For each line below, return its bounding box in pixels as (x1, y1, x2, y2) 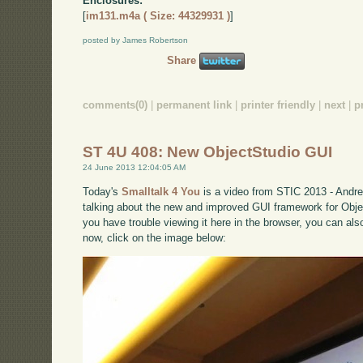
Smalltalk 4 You (122, 185, 201, 198)
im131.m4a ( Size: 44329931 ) (86, 10, 231, 23)
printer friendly (241, 98, 316, 111)
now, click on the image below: (83, 231, 227, 244)
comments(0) (83, 98, 148, 111)
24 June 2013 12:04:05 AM (83, 163, 186, 173)
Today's (83, 185, 122, 198)
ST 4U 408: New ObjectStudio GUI (83, 143, 333, 161)
